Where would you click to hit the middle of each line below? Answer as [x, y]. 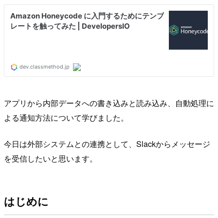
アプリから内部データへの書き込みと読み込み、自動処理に [109, 103]
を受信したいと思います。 [51, 158]
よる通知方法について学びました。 [66, 117]
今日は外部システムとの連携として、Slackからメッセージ [107, 144]
